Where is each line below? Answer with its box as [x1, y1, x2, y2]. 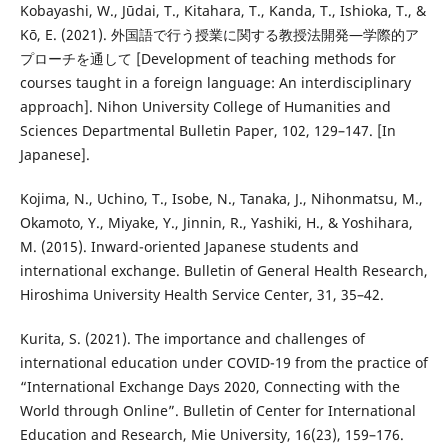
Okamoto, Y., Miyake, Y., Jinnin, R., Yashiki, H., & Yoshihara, [19, 212, 413, 232]
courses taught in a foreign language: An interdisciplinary [19, 72, 411, 92]
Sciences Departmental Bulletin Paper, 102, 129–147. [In [19, 120, 396, 140]
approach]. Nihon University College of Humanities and [19, 96, 391, 116]
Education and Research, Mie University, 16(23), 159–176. [19, 424, 404, 444]
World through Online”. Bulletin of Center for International [19, 400, 416, 420]
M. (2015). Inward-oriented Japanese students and [19, 236, 359, 256]
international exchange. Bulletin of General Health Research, [19, 260, 428, 280]
